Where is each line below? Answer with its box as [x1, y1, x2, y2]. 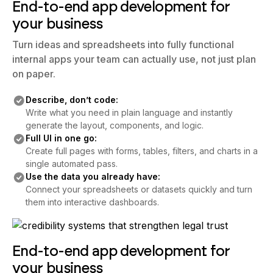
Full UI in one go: [25, 133, 97, 143]
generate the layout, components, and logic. [25, 120, 204, 130]
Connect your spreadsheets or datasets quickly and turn [25, 184, 252, 194]
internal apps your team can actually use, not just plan [12, 53, 256, 65]
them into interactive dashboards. [25, 197, 159, 207]
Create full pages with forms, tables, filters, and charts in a [25, 146, 258, 156]
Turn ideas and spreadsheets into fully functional [12, 38, 234, 51]
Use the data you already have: [25, 171, 160, 182]
